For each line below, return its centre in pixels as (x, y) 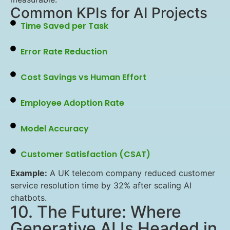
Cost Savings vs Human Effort (83, 77)
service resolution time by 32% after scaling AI (101, 185)
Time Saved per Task (64, 26)
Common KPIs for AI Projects (109, 13)
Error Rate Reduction (64, 52)
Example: (29, 173)
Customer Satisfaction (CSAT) (85, 154)
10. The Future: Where (96, 212)
